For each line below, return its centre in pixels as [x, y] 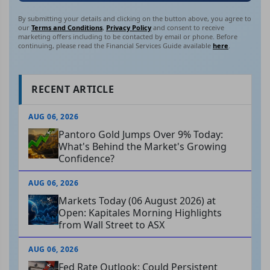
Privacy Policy [129, 28]
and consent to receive [188, 28]
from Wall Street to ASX [111, 225]
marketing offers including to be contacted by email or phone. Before [128, 37]
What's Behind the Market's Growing [143, 147]
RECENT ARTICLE [73, 89]
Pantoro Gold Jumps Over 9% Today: [141, 135]
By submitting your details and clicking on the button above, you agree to [135, 19]
